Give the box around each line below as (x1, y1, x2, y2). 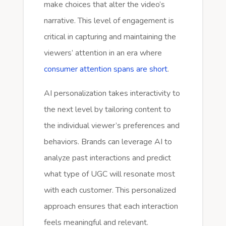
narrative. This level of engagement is (43, 15, 174, 26)
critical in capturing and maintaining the (43, 31, 176, 42)
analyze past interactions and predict (43, 152, 171, 163)
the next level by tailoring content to (43, 103, 171, 115)
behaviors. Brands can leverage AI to (43, 136, 172, 147)
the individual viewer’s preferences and (43, 120, 180, 131)
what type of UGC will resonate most (43, 168, 175, 180)
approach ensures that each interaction (43, 200, 178, 212)
